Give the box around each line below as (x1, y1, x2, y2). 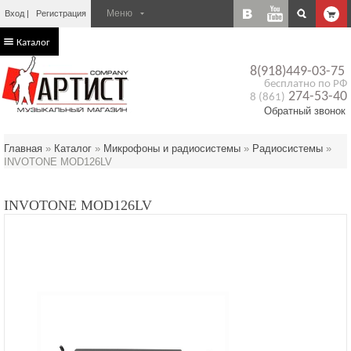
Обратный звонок (264, 105, 346, 117)
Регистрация (36, 9, 86, 18)
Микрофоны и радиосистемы (103, 143, 241, 154)
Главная (4, 143, 42, 154)
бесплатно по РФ (264, 78, 347, 90)
